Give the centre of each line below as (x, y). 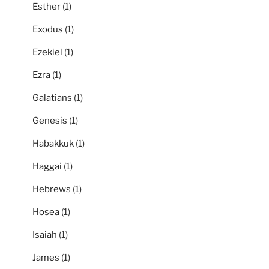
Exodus (48, 29)
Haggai (47, 166)
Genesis (50, 120)
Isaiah (45, 234)
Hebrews (52, 189)
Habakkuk (53, 143)
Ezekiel (47, 52)
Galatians (52, 98)
